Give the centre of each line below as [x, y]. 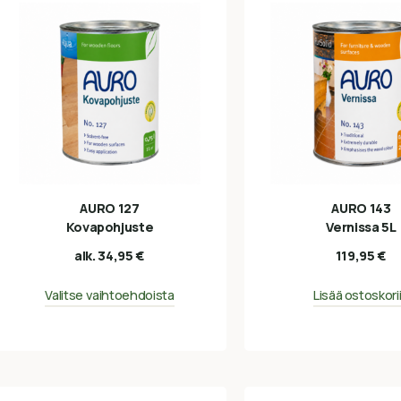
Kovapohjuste [110, 226]
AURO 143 [361, 208]
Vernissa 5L [361, 226]
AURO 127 [110, 208]
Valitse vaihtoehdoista [110, 295]
